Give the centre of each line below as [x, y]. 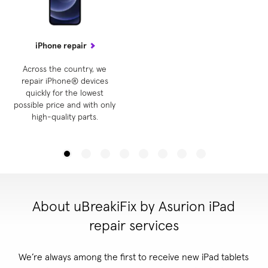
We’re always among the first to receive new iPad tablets [134, 257]
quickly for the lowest [65, 93]
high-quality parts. [65, 117]
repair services [134, 226]
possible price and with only [65, 105]
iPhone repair [61, 46]
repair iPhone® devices [65, 81]
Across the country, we [65, 69]
